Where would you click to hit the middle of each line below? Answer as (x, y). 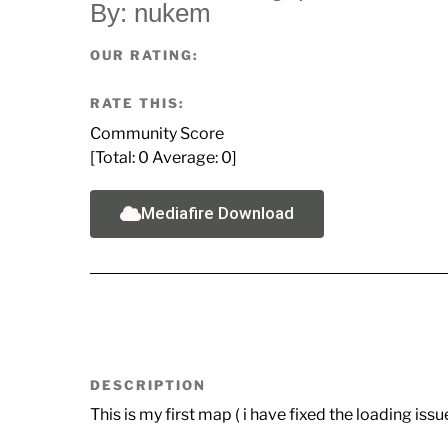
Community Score (157, 133)
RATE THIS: (137, 102)
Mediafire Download (217, 212)
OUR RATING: (144, 55)
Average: (185, 157)
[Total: (114, 157)
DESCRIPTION (148, 384)
